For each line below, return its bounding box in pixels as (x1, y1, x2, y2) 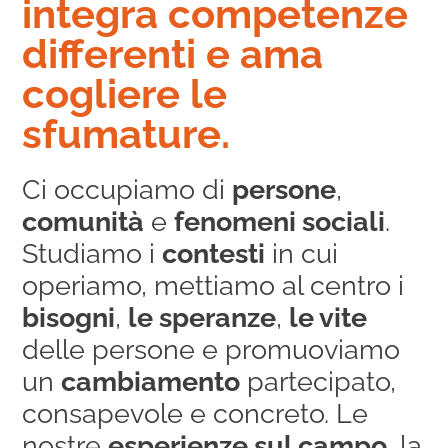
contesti (162, 238, 266, 269)
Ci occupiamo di (22, 174, 233, 205)
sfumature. (22, 110, 231, 157)
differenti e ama (22, 30, 324, 77)
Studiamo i (22, 238, 163, 269)
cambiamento (61, 366, 241, 397)
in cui (265, 238, 339, 269)
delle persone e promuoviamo (22, 334, 401, 365)
